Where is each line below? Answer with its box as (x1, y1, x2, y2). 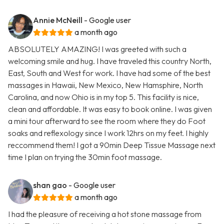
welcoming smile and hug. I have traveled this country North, (8, 56, 211, 66)
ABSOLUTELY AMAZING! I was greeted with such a (8, 44, 186, 54)
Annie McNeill (33, 15, 82, 25)
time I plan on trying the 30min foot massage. (8, 152, 162, 162)
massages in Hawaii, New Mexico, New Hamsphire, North (8, 80, 203, 90)
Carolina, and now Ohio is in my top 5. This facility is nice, (8, 92, 199, 102)
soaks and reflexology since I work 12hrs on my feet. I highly (8, 128, 208, 138)
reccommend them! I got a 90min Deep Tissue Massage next (8, 140, 215, 150)
